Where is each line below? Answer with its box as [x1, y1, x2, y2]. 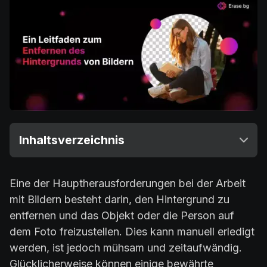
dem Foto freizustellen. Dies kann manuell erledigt [10, 225, 254, 238]
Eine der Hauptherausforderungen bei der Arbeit [10, 176, 246, 190]
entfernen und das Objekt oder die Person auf [10, 209, 234, 222]
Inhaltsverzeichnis [19, 132, 125, 147]
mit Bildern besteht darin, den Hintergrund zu [10, 193, 229, 206]
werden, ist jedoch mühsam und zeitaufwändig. [10, 241, 242, 254]
